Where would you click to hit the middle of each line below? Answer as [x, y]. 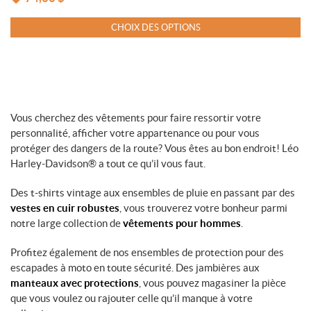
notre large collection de [67, 223]
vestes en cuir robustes [65, 208]
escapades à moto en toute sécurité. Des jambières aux [135, 267]
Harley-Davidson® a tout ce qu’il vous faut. [108, 163]
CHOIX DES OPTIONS [155, 27]
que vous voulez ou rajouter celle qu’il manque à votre [132, 298]
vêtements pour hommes [182, 223]
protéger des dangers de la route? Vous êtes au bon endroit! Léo [154, 148]
